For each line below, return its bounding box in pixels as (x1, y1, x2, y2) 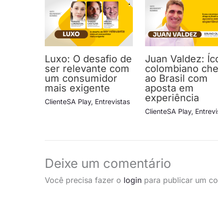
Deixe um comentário (45, 155, 171, 171)
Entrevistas (95, 97, 130, 106)
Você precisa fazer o (45, 175, 124, 185)
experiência (145, 91, 200, 104)
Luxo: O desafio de (45, 53, 132, 65)
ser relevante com (45, 62, 129, 74)
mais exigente (45, 82, 110, 94)
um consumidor (45, 72, 117, 84)
